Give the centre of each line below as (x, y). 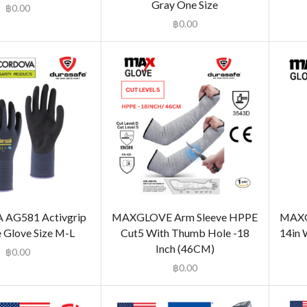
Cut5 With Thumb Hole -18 (185, 233)
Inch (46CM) (185, 249)
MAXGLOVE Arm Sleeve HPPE (185, 217)
